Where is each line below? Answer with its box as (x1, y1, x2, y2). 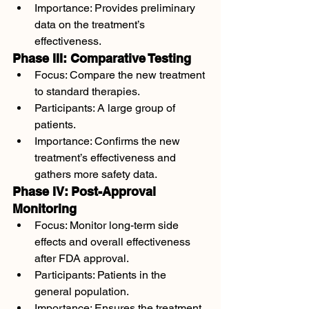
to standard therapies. (34, 85, 140, 98)
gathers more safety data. (34, 168, 157, 181)
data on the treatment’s (34, 18, 148, 31)
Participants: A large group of (34, 101, 178, 114)
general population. (34, 285, 129, 298)
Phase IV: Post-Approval (12, 184, 159, 199)
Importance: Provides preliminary (34, 1, 198, 14)
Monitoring (12, 201, 77, 216)
